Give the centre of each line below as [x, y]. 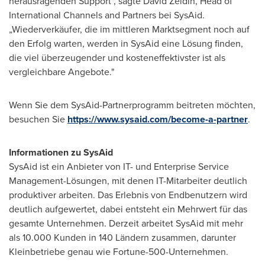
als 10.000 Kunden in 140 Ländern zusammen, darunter [122, 237]
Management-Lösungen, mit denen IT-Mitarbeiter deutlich [128, 181]
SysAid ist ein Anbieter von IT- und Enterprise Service [119, 167]
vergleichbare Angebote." [62, 72]
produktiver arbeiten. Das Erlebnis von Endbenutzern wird [128, 195]
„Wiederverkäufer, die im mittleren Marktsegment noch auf [129, 29]
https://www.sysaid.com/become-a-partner [158, 119]
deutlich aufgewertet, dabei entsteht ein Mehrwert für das [128, 209]
